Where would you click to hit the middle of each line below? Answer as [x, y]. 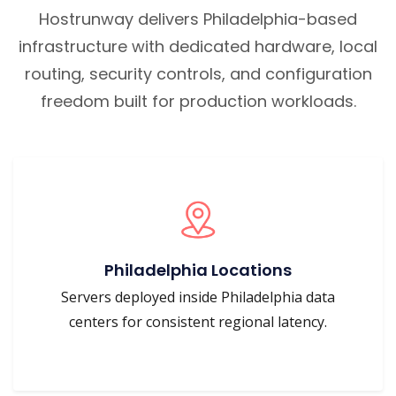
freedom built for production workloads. [198, 101]
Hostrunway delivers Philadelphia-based [198, 19]
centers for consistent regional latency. [198, 322]
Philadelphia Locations [198, 270]
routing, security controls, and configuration [198, 74]
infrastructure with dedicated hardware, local [198, 46]
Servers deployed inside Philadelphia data [198, 297]
